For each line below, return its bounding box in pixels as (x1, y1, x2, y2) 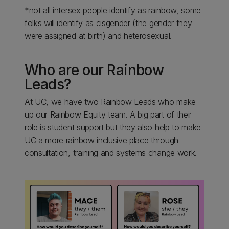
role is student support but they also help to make (25, 122, 201, 132)
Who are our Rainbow (25, 61, 164, 79)
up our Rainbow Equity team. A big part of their (25, 109, 192, 120)
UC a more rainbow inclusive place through (25, 135, 178, 145)
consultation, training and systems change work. (25, 148, 197, 158)
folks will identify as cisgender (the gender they (25, 18, 192, 28)
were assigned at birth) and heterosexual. (25, 31, 172, 41)
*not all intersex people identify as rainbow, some (25, 5, 201, 15)
